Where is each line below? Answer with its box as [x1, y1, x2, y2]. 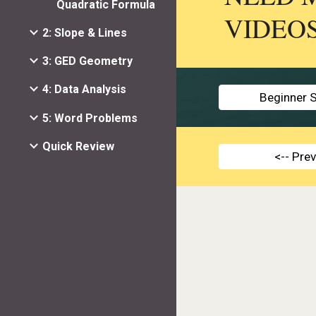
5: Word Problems [42, 111, 138, 125]
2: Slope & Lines [42, 25, 127, 39]
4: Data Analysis [42, 83, 126, 97]
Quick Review [42, 139, 114, 153]
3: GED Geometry [42, 54, 133, 68]
